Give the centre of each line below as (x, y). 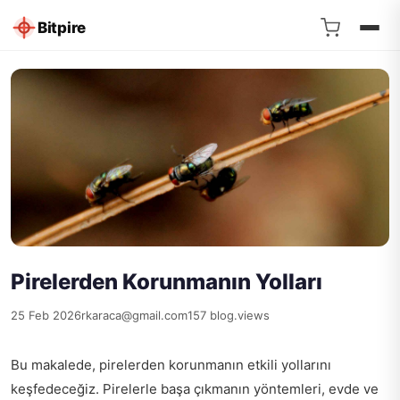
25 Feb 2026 (46, 316)
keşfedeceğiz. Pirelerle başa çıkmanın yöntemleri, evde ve (195, 389)
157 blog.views (229, 316)
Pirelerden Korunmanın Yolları (167, 282)
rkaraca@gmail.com (134, 316)
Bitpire (62, 27)
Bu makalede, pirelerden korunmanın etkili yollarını (171, 365)
